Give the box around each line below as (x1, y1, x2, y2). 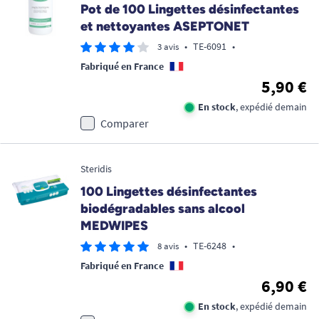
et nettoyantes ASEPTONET (80, 19, 249, 34)
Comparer (100, 116, 149, 130)
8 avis (157, 240, 179, 252)
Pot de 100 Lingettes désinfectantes (80, 1, 299, 17)
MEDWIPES (80, 218, 148, 234)
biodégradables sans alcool (80, 201, 245, 216)
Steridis (80, 162, 112, 175)
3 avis (157, 41, 179, 53)
